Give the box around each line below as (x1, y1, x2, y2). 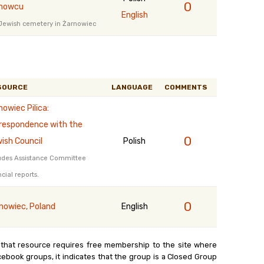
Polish (123, 136, 146, 146)
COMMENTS (164, 83, 207, 91)
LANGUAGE (111, 83, 153, 91)
